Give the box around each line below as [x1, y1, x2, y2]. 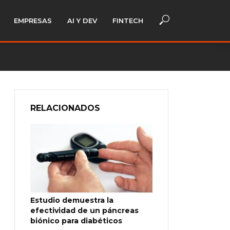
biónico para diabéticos [30, 216, 122, 225]
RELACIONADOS [30, 103, 100, 113]
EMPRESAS [14, 16, 52, 25]
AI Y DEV [67, 16, 97, 25]
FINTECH [112, 16, 143, 25]
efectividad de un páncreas [30, 205, 139, 215]
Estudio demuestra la [30, 195, 113, 205]
